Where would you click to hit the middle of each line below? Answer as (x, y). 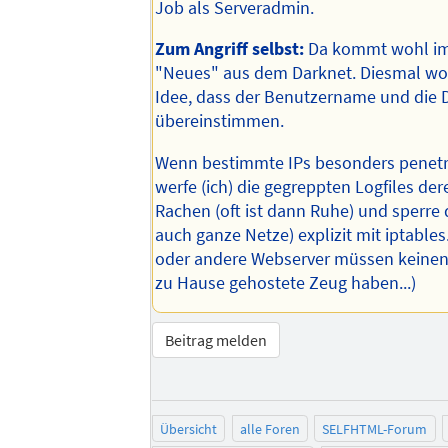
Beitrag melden (216, 340)
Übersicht (189, 428)
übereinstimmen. (220, 121)
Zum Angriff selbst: (230, 49)
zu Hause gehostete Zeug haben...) (286, 282)
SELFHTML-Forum (375, 428)
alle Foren (269, 428)
